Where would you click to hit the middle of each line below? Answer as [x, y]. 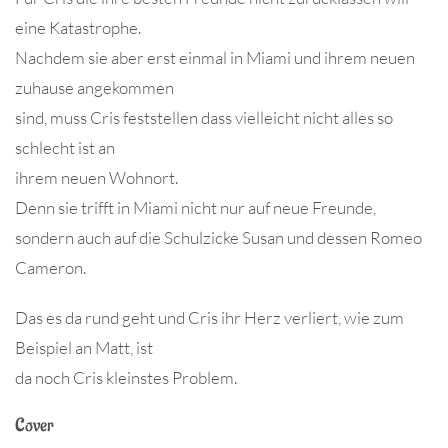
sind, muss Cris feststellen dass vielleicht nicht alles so [204, 118]
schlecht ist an [65, 148]
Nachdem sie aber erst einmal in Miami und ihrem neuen [215, 58]
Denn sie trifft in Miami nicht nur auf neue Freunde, [195, 208]
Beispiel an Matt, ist [84, 348]
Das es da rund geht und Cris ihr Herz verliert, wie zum [209, 318]
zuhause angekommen [94, 88]
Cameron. [50, 268]
